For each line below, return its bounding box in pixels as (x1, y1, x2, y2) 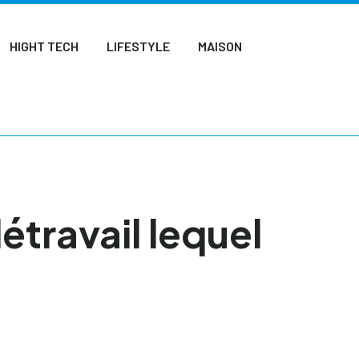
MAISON (198, 38, 243, 54)
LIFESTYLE (107, 38, 171, 54)
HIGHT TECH (10, 38, 79, 54)
